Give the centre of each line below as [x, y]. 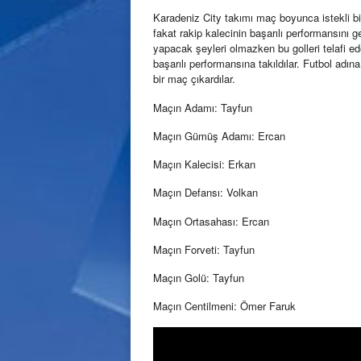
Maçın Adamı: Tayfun [203, 107]
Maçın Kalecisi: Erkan [204, 164]
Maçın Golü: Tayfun [199, 278]
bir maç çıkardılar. [194, 79]
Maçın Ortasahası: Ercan [211, 221]
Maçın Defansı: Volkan [205, 193]
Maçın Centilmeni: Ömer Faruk [224, 306]
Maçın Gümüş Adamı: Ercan [219, 135]
